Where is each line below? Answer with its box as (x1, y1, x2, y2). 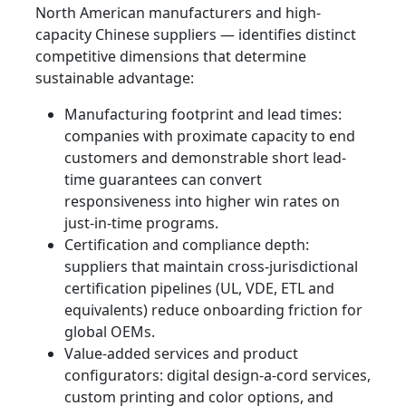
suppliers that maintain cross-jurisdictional (64, 256, 358, 277)
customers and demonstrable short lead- (64, 148, 346, 169)
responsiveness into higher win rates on (64, 191, 340, 212)
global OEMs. (64, 322, 155, 343)
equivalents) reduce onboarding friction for (64, 300, 362, 321)
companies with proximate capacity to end (64, 126, 355, 147)
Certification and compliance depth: (64, 235, 309, 256)
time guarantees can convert (64, 169, 262, 190)
